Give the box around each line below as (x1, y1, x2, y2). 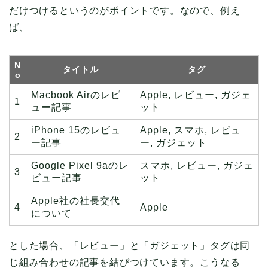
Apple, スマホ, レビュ (140, 124, 241, 135)
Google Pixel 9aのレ (31, 160, 129, 170)
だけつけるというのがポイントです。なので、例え (9, 5, 240, 16)
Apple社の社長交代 (31, 195, 120, 206)
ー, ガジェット (140, 137, 207, 148)
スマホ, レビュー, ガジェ (140, 160, 254, 170)
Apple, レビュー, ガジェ (140, 89, 251, 100)
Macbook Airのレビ (31, 89, 121, 100)
